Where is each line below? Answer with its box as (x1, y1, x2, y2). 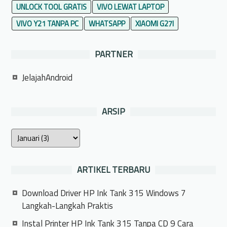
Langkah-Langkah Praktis (22, 199, 113, 213)
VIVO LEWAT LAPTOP (97, 1, 164, 13)
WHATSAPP (89, 18, 125, 30)
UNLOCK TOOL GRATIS (16, 1, 87, 13)
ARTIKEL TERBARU (77, 163, 150, 177)
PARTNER (94, 48, 133, 61)
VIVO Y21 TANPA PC (16, 18, 79, 30)
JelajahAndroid (22, 71, 73, 85)
